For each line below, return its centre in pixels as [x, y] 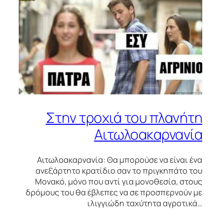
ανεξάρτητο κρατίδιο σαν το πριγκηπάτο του [119, 171]
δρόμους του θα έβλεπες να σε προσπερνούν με [114, 193]
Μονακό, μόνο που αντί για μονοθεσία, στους [119, 182]
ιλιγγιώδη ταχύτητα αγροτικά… [145, 203]
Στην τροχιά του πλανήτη [124, 117]
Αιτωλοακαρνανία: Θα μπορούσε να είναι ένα [120, 160]
